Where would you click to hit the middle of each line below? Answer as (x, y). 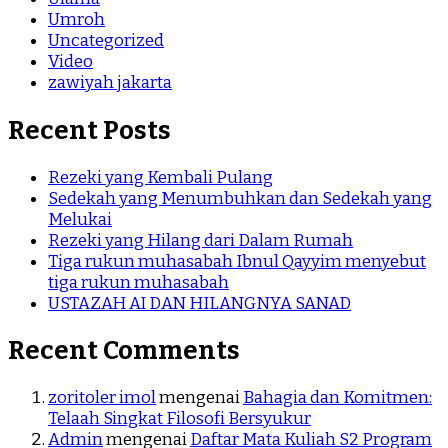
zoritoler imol (102, 397)
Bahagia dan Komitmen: (337, 397)
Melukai (80, 219)
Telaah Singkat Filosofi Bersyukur (179, 418)
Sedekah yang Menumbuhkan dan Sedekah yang (240, 198)
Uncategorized (106, 41)
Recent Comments (124, 350)
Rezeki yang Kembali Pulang (160, 177)
